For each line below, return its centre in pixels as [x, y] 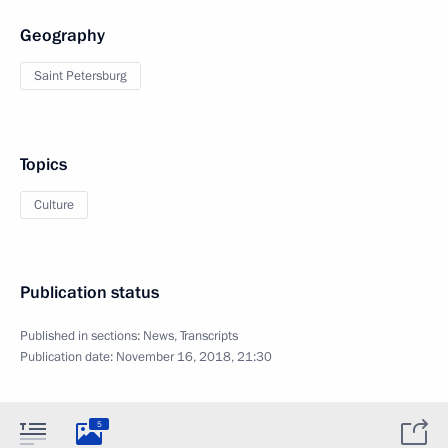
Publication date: [68, 356]
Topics [43, 164]
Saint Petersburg [80, 75]
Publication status [89, 292]
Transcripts [209, 335]
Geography [62, 35]
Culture [54, 204]
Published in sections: [81, 335]
